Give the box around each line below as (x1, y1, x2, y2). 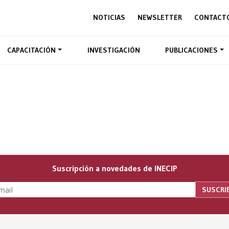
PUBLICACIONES (165, 45, 220, 55)
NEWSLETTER (138, 13, 182, 22)
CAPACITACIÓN (7, 45, 58, 55)
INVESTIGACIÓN (87, 45, 140, 55)
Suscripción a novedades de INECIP (52, 163, 177, 173)
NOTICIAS (93, 13, 125, 22)
